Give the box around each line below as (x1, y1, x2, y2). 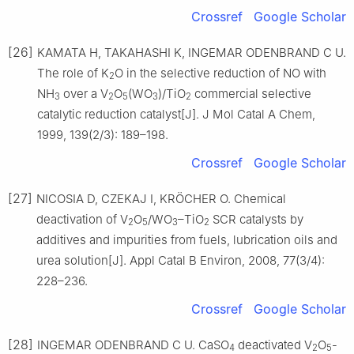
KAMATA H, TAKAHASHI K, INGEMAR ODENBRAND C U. (37, 44, 346, 60)
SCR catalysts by (209, 211, 303, 227)
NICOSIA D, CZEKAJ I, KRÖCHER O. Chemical (36, 190, 286, 206)
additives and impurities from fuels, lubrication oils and (36, 232, 337, 247)
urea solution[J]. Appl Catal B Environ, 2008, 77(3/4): (36, 252, 325, 268)
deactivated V (235, 337, 312, 352)
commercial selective (191, 85, 311, 101)
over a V (60, 85, 108, 101)
